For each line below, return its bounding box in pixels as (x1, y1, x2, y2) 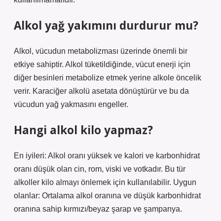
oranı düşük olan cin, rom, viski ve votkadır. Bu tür (14, 165, 185, 173)
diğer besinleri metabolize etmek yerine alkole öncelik (14, 74, 201, 82)
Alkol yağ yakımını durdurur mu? (14, 18, 198, 33)
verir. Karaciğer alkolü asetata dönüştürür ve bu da (14, 87, 189, 95)
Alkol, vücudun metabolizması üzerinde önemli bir (14, 47, 187, 55)
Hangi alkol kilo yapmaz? (14, 122, 153, 138)
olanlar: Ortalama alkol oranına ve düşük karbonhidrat (14, 191, 201, 200)
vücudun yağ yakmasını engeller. (14, 100, 128, 109)
